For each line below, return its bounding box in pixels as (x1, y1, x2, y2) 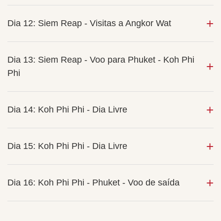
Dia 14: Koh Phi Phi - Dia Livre (7, 105, 127, 114)
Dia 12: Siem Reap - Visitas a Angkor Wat (7, 18, 171, 28)
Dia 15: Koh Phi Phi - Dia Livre (7, 141, 127, 151)
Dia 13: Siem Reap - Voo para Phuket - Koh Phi (7, 55, 194, 65)
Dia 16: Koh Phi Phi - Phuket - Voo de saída (7, 178, 180, 187)
